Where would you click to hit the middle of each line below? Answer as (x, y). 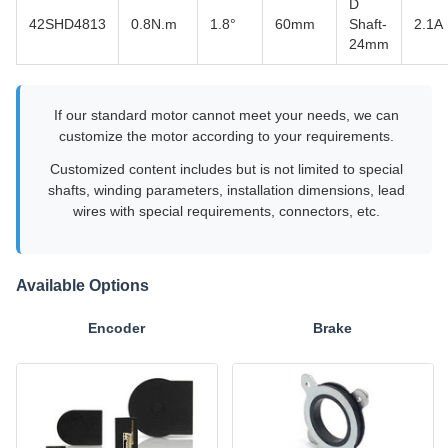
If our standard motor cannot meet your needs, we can (226, 115)
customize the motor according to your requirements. (226, 136)
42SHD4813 (67, 24)
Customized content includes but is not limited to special (226, 169)
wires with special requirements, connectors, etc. (226, 211)
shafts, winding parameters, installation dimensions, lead (226, 190)
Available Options (82, 285)
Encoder (116, 328)
